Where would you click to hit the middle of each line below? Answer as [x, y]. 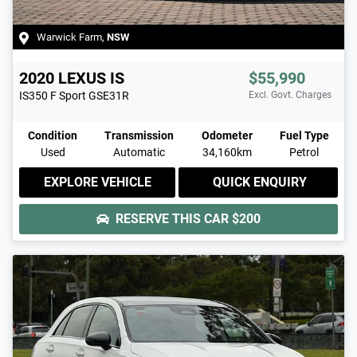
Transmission [139, 136]
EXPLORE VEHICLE [97, 182]
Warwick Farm [69, 37]
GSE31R [109, 96]
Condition [53, 136]
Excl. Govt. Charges [290, 95]
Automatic [139, 153]
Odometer [227, 136]
